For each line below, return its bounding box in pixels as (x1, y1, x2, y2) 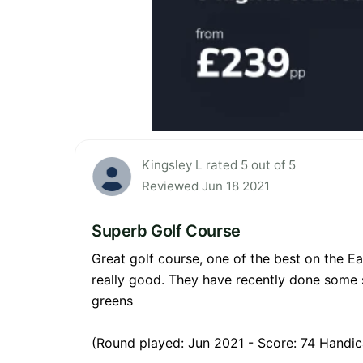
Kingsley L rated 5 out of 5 (142, 157, 296, 173)
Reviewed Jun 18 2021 (142, 178, 270, 194)
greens (92, 293, 133, 310)
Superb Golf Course (92, 221, 241, 241)
